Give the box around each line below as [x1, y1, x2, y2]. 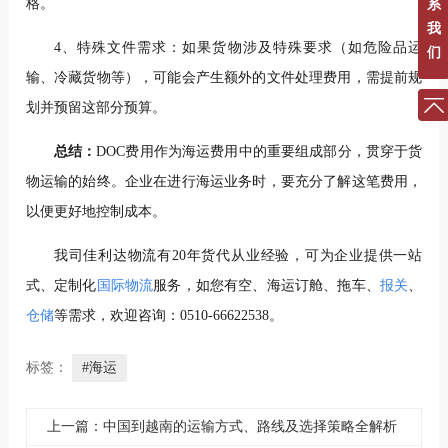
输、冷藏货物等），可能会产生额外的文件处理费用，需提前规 [25, 69, 423, 85]
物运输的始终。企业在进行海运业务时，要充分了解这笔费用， [25, 173, 423, 189]
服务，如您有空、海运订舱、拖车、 [153, 277, 380, 293]
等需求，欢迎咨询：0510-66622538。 [53, 307, 283, 323]
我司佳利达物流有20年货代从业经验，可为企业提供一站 [53, 247, 423, 263]
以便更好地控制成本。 [25, 203, 166, 219]
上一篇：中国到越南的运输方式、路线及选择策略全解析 [46, 419, 397, 435]
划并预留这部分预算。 [25, 99, 166, 115]
